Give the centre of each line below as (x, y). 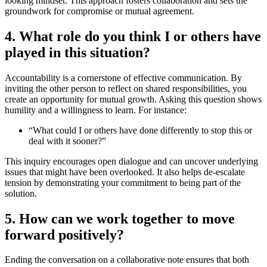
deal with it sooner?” (67, 141)
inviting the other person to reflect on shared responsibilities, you (126, 88)
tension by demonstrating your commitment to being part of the (123, 182)
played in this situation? (77, 52)
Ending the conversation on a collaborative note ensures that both (127, 260)
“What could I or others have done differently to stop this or (140, 130)
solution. (21, 193)
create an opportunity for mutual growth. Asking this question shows (133, 99)
